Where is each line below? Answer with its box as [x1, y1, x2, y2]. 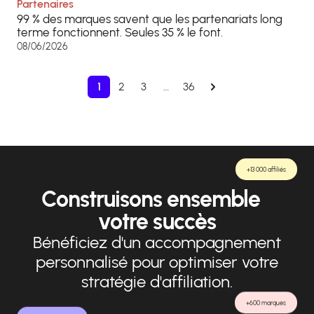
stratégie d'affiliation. [81, 271, 233, 292]
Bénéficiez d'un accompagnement [33, 231, 281, 252]
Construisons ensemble [41, 185, 273, 212]
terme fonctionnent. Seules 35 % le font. [17, 25, 223, 39]
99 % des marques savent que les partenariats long [17, 11, 282, 26]
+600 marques [246, 298, 286, 306]
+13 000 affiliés [247, 166, 286, 175]
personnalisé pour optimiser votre [35, 251, 279, 272]
